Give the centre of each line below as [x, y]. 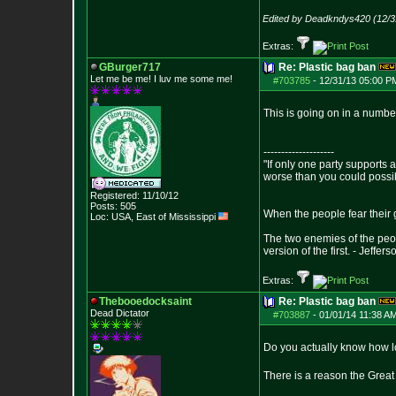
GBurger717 [130, 67]
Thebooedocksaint [145, 301]
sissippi [201, 217]
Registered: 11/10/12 [134, 195]
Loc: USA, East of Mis [137, 217]
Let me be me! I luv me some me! [161, 79]
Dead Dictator [120, 313]
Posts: [104, 206]
